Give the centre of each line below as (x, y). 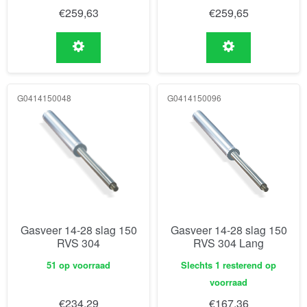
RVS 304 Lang (229, 243)
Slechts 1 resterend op (229, 265)
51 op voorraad (78, 265)
